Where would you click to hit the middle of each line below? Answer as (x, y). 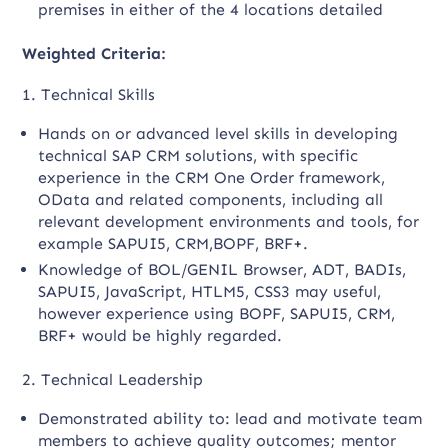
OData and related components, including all (211, 199)
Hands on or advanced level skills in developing (218, 133)
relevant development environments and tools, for (229, 221)
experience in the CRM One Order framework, (212, 177)
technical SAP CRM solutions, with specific (198, 155)
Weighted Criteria (92, 53)
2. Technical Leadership (113, 379)
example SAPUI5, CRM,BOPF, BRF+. (173, 243)
